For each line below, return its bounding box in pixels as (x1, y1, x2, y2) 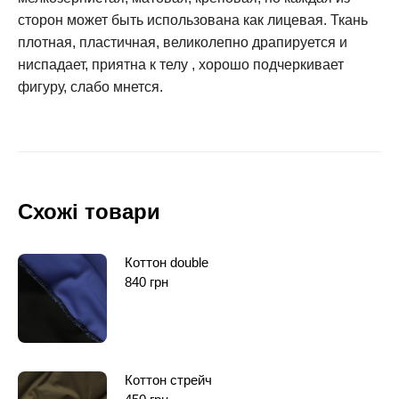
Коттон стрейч (125, 371, 212, 387)
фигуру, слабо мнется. (18, 78, 163, 94)
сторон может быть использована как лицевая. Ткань (18, 12, 368, 28)
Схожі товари (18, 199, 160, 224)
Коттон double (125, 254, 208, 270)
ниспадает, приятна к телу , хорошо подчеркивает (18, 56, 344, 72)
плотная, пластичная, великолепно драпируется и (18, 34, 347, 50)
